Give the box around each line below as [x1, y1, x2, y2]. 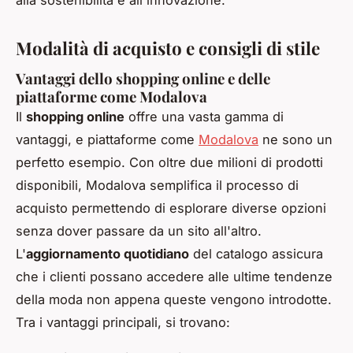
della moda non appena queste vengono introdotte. [16, 291, 332, 307]
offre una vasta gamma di [124, 108, 284, 124]
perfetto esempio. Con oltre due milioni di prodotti [16, 154, 323, 170]
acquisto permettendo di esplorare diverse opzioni [16, 199, 326, 216]
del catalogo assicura [189, 245, 323, 262]
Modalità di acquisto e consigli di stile [16, 35, 320, 60]
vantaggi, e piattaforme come [16, 131, 199, 147]
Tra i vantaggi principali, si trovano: [16, 314, 230, 330]
